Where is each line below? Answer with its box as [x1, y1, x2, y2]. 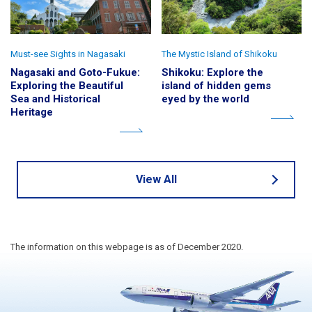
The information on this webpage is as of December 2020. [10, 241, 243, 252]
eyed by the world [161, 92, 249, 105]
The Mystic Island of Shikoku [161, 48, 277, 59]
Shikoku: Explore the [161, 65, 263, 79]
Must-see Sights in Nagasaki [10, 48, 125, 59]
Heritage [10, 105, 53, 118]
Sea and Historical [10, 92, 100, 105]
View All [135, 172, 177, 186]
